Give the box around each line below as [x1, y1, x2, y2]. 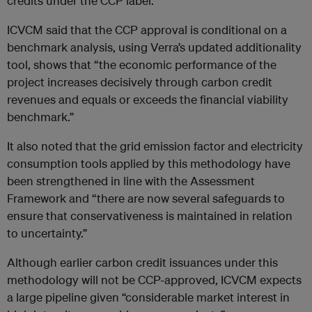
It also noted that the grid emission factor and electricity [7, 139, 303, 154]
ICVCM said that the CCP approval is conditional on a [7, 22, 287, 38]
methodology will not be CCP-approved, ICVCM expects [7, 272, 302, 288]
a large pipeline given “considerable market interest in [7, 290, 290, 305]
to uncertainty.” [7, 226, 87, 241]
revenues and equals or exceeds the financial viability [7, 92, 288, 107]
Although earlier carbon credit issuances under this [7, 255, 278, 270]
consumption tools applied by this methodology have [7, 156, 290, 171]
